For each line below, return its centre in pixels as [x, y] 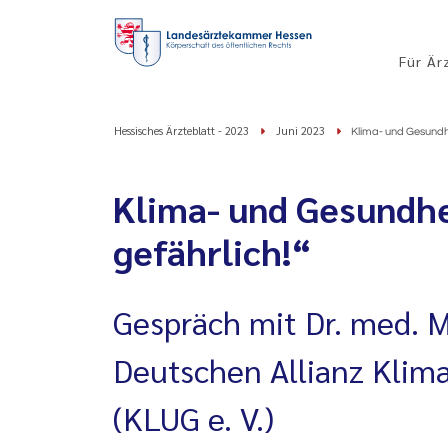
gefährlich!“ [212, 251]
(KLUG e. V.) [193, 417]
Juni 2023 [300, 130]
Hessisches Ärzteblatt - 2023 [181, 130]
